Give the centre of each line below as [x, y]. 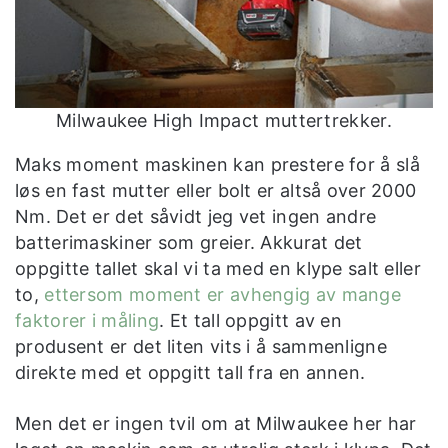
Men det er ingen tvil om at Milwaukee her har [216, 423]
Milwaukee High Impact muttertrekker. [224, 120]
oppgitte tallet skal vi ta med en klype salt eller [218, 268]
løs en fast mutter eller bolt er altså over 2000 [216, 190]
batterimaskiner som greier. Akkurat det [189, 242]
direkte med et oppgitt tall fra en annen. [190, 372]
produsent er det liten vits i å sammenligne [201, 346]
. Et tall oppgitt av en [251, 320]
